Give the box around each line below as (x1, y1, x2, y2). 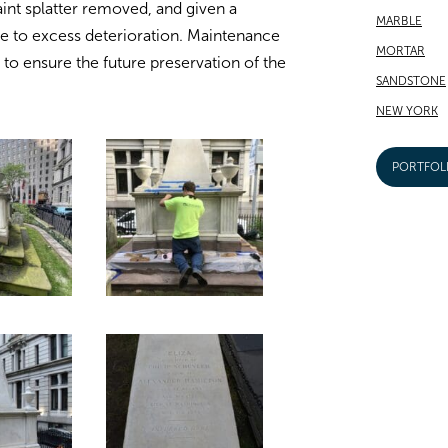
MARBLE (376, 14, 422, 29)
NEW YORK (376, 104, 438, 119)
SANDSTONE (376, 74, 446, 89)
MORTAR (376, 44, 425, 59)
